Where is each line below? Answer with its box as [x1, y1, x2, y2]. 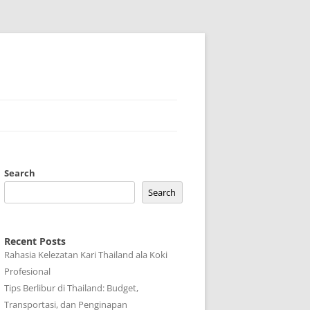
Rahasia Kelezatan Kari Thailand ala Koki [4, 248, 167, 261]
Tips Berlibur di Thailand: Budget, [4, 282, 138, 294]
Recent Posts [4, 235, 66, 248]
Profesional [4, 265, 51, 277]
